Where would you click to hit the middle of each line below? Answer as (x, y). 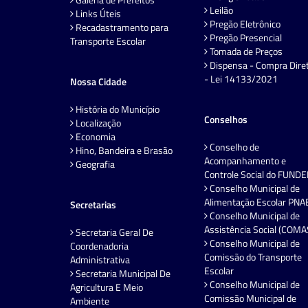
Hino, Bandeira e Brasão (123, 150)
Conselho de (233, 146)
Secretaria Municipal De (122, 273)
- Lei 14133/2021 (241, 78)
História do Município (117, 109)
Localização (97, 122)
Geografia (94, 164)
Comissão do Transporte (253, 256)
